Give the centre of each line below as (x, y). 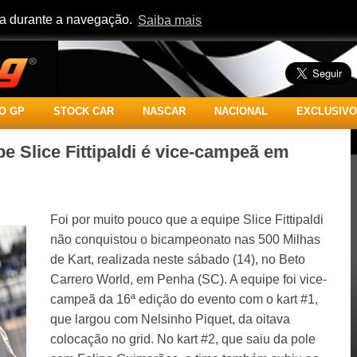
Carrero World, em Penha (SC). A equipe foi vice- (188, 279)
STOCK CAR (83, 111)
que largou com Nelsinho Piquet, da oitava (170, 319)
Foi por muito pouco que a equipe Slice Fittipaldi (186, 219)
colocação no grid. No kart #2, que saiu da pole (182, 339)
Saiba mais (170, 20)
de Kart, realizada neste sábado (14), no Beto (177, 259)
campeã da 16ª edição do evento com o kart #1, (184, 299)
